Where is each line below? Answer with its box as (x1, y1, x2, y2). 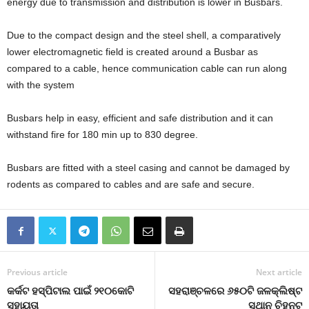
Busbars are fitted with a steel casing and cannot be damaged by (7, 162, 290, 174)
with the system (7, 79, 74, 91)
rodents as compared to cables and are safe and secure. (7, 179, 255, 190)
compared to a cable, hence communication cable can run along (7, 63, 287, 74)
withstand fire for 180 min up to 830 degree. (7, 129, 198, 141)
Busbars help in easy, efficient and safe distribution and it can (7, 112, 273, 124)
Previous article (7, 266, 68, 279)
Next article (256, 266, 302, 279)
